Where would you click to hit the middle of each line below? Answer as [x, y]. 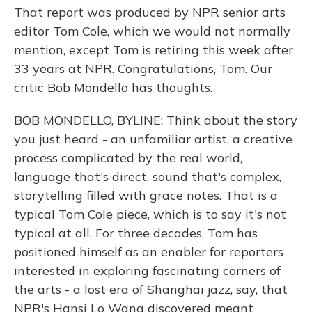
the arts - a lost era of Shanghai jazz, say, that [151, 289]
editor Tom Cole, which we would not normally [152, 31]
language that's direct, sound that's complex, [148, 177]
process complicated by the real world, [128, 158]
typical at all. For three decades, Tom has [136, 233]
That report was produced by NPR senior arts [150, 12]
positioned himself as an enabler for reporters [149, 252]
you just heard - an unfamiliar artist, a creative [153, 139]
